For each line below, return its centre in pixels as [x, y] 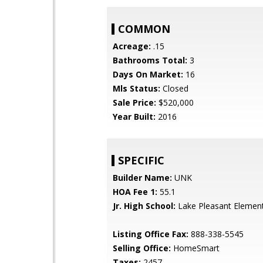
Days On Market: [148, 74]
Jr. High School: [144, 206]
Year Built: [134, 117]
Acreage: [132, 46]
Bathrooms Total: [150, 60]
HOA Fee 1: [135, 192]
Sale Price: [134, 102]
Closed [174, 88]
